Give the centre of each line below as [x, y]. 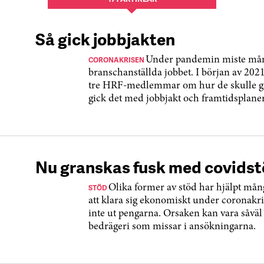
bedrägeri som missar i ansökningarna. [172, 227]
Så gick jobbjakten [105, 39]
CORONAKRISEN [117, 60]
